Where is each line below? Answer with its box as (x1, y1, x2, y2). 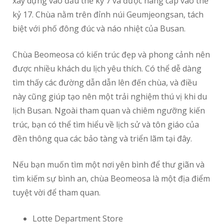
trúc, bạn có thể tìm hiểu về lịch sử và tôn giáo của (12, 119, 199, 130)
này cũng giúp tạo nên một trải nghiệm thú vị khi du (12, 91, 207, 102)
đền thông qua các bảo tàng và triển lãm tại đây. (12, 133, 192, 144)
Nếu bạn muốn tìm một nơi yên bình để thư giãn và (12, 159, 204, 170)
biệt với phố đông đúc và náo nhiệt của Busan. (12, 23, 185, 34)
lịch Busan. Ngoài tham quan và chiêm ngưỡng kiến (12, 105, 205, 116)
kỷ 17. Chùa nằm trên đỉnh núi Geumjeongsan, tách (12, 9, 203, 20)
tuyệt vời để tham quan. (12, 187, 100, 198)
